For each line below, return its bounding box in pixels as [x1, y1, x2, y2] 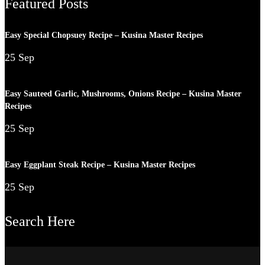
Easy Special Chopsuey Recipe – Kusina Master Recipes [5, 30, 203, 40]
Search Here [5, 213, 75, 229]
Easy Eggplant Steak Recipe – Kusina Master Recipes [5, 160, 195, 170]
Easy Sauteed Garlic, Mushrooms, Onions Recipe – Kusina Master [5, 89, 241, 99]
